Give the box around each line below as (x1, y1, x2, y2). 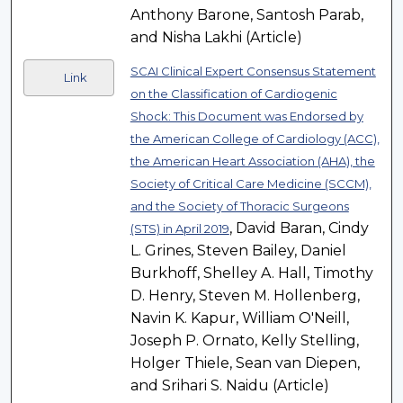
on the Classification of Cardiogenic (130, 86, 337, 102)
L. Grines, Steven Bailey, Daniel (130, 242, 346, 260)
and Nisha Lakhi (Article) (130, 29, 302, 47)
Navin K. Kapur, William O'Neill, (130, 309, 349, 327)
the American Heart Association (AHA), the (130, 154, 375, 169)
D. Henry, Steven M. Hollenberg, (130, 287, 360, 305)
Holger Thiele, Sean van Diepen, (130, 354, 360, 372)
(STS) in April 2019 (130, 221, 229, 237)
